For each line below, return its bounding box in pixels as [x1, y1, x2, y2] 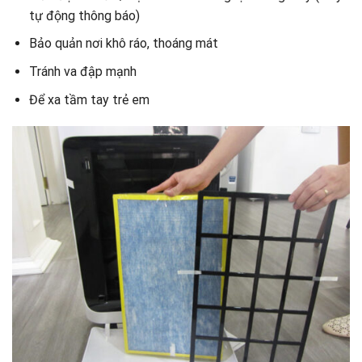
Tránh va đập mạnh [28, 63, 137, 79]
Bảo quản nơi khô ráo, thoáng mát [28, 36, 218, 52]
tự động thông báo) [28, 7, 140, 23]
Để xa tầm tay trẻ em [28, 91, 149, 107]
